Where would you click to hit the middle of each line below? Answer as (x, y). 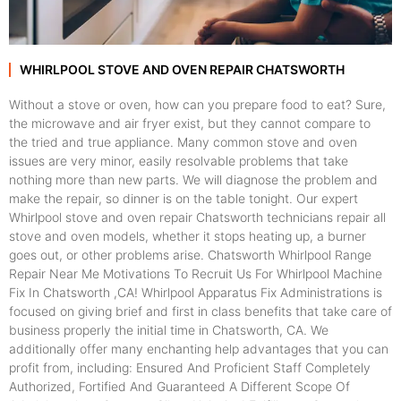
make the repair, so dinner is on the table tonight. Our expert (183, 199)
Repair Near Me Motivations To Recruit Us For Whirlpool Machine (196, 274)
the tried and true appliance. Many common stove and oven (183, 142)
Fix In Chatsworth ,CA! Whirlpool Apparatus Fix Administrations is (196, 293)
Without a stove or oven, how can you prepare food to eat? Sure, (197, 105)
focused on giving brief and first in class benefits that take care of (200, 311)
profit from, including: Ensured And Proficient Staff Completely (190, 368)
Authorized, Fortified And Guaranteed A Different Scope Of (179, 387)
